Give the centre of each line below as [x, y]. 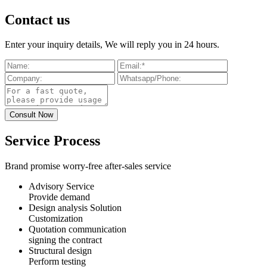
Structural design [60, 251]
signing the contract [65, 240]
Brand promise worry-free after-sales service [88, 166]
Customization [56, 219]
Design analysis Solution [75, 208]
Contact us [37, 19]
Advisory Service [61, 187]
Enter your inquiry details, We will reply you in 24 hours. [112, 45]
